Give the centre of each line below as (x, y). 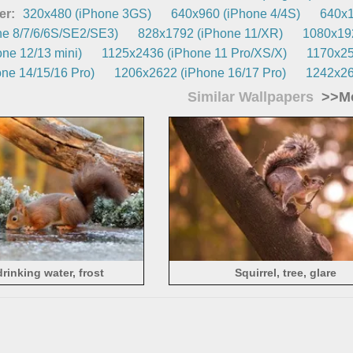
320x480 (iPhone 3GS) (87, 13)
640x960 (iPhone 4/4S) (236, 13)
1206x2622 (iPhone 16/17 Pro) (201, 72)
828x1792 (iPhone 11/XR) (211, 33)
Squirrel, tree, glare (285, 273)
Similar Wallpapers (252, 97)
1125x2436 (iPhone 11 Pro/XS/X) (195, 53)
